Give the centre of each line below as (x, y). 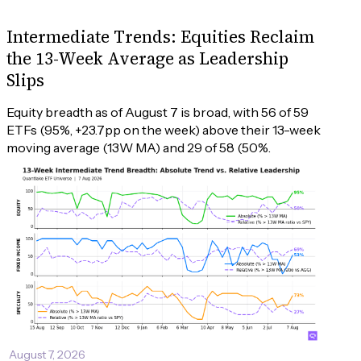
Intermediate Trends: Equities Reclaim (160, 37)
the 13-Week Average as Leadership (147, 59)
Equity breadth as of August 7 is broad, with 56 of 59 (159, 112)
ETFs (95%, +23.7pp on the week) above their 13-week (165, 130)
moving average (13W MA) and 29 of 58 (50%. (139, 148)
